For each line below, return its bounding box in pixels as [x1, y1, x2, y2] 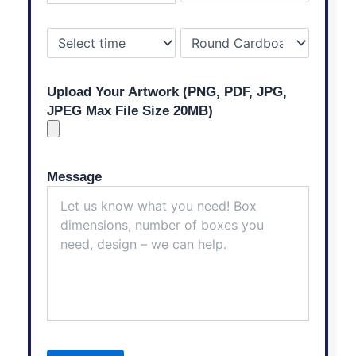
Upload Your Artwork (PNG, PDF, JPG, [47, 84, 287, 100]
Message [47, 169, 102, 185]
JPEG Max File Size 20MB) [47, 103, 213, 119]
